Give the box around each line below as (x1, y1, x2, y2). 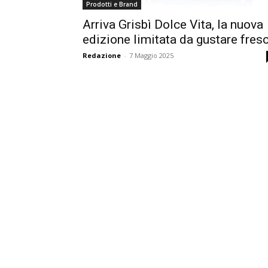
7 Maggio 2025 (129, 51, 173, 60)
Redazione (83, 51, 121, 60)
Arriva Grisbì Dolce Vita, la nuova (83, 17, 263, 32)
